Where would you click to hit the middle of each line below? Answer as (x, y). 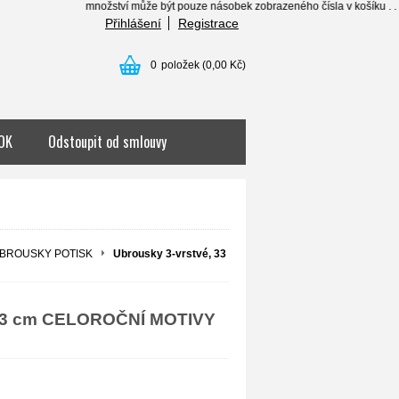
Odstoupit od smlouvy (107, 142)
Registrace (208, 23)
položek (180, 65)
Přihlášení (133, 23)
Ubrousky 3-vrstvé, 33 (170, 254)
